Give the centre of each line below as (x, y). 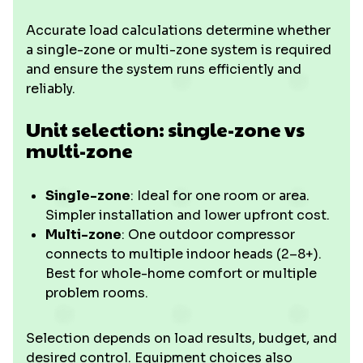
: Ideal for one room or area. (220, 196)
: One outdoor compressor (208, 235)
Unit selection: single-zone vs (165, 129)
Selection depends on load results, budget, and (181, 338)
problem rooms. (97, 293)
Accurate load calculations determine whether (178, 30)
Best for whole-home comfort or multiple (181, 273)
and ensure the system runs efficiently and (164, 69)
